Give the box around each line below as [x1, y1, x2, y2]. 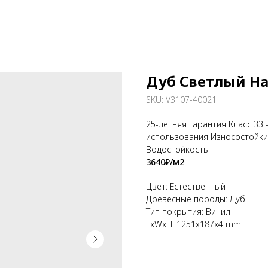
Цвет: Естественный [146, 181, 226, 192]
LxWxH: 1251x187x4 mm [146, 218, 241, 230]
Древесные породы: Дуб [146, 193, 245, 205]
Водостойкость [146, 144, 208, 155]
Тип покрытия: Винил [146, 206, 230, 217]
